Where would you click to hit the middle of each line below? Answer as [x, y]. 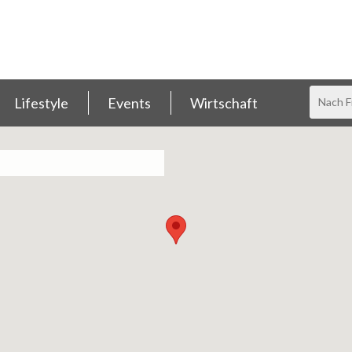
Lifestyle [41, 103]
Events [129, 103]
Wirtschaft [224, 103]
